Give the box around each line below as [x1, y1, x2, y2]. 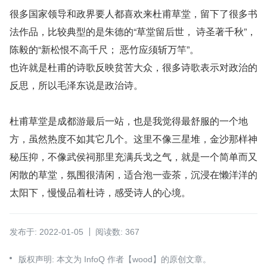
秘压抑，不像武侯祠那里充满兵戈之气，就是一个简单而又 [10, 150, 257, 164]
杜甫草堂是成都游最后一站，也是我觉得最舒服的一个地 [10, 114, 248, 128]
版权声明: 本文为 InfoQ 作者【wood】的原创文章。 [18, 254, 211, 265]
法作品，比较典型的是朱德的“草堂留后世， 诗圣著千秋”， [10, 24, 256, 39]
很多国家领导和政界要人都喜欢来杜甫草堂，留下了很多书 [10, 7, 257, 21]
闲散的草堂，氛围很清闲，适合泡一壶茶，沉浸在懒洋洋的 [10, 167, 257, 182]
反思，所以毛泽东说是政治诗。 [10, 78, 143, 92]
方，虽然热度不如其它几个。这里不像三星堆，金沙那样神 [10, 132, 257, 146]
